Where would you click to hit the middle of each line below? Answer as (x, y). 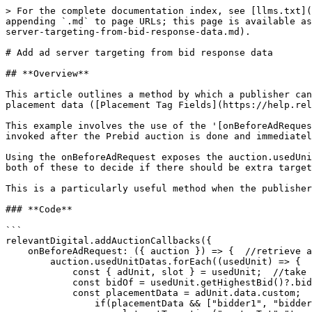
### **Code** (39, 209)
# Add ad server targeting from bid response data (139, 53)
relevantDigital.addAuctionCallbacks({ (109, 241)
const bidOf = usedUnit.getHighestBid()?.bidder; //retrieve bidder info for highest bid (11, 282)
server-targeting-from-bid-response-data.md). (128, 32)
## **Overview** (47, 73)
